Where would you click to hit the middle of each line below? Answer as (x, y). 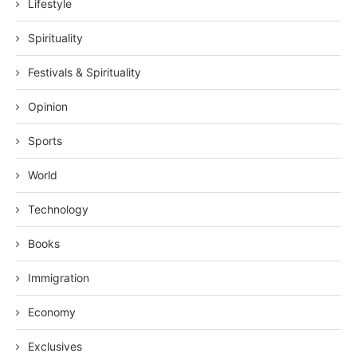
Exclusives (55, 346)
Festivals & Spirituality (84, 72)
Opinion (48, 106)
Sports (45, 140)
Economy (52, 312)
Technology (58, 209)
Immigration (59, 277)
